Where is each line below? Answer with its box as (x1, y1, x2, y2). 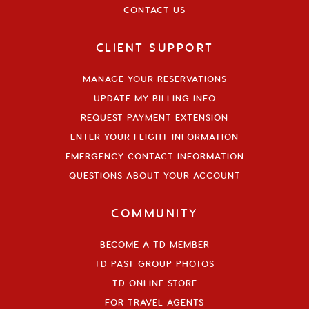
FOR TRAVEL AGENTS (105, 296, 204, 308)
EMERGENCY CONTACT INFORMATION (65, 150, 244, 161)
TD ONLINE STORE (112, 277, 197, 288)
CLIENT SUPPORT (95, 39, 214, 54)
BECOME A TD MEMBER (99, 238, 210, 250)
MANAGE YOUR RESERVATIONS (82, 72, 227, 84)
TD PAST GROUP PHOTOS (94, 257, 215, 269)
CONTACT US (123, 3, 186, 15)
